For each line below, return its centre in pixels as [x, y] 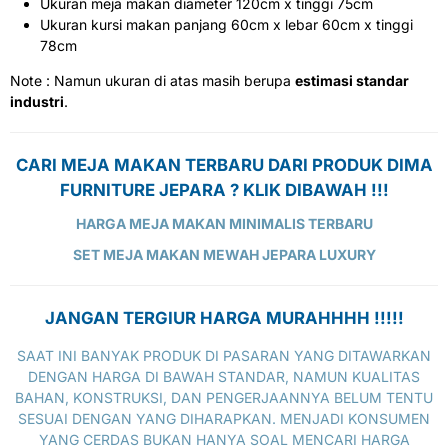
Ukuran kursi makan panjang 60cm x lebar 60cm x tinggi [226, 25]
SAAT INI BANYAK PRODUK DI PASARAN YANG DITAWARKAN [224, 356]
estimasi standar [352, 81]
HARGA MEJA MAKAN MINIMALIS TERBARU [224, 224]
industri [37, 102]
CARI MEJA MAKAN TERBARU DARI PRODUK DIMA [224, 165]
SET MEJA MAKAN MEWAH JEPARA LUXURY [224, 255]
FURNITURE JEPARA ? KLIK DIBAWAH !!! [224, 190]
